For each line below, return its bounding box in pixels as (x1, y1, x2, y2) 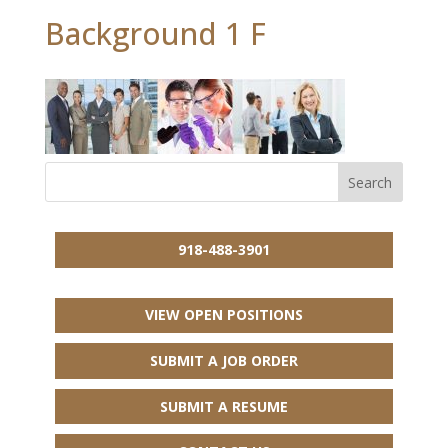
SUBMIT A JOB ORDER (149, 350, 298, 370)
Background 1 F (44, 13, 266, 54)
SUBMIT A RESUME (159, 396, 288, 416)
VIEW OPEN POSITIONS (144, 305, 303, 325)
